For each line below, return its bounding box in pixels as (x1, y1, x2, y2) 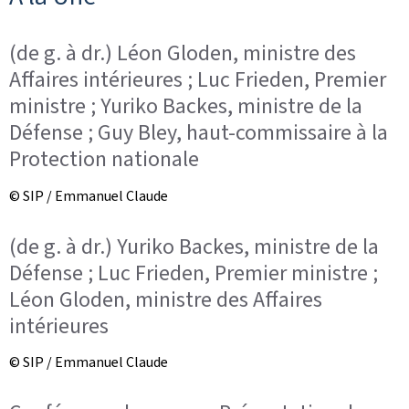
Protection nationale (9, 144, 199, 173)
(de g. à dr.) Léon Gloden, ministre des (9, 38, 356, 68)
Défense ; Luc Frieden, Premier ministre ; (9, 257, 378, 288)
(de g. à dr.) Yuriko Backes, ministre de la (9, 231, 379, 261)
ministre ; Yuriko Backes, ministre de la (9, 91, 362, 121)
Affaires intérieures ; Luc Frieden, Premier (9, 65, 386, 94)
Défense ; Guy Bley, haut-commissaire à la (9, 118, 388, 147)
